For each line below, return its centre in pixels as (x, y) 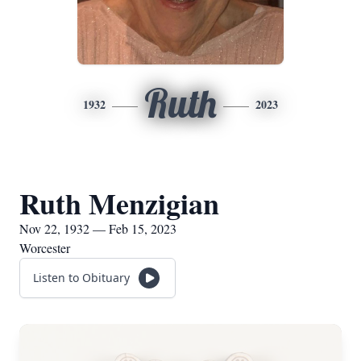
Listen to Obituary (81, 278)
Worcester (45, 248)
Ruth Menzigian (119, 203)
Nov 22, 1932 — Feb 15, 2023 (98, 228)
